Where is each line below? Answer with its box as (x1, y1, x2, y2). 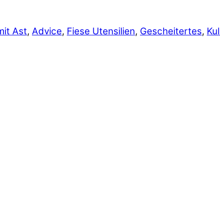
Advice (32, 26, 62, 37)
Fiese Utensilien (67, 26, 135, 37)
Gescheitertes (140, 26, 202, 37)
